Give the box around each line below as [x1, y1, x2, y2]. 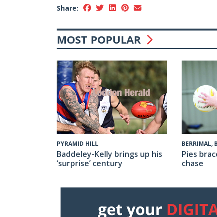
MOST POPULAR [57, 31, 144, 46]
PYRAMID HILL [57, 139, 98, 148]
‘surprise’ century [57, 157, 123, 169]
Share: [57, 3, 78, 13]
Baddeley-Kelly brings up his [57, 148, 162, 159]
